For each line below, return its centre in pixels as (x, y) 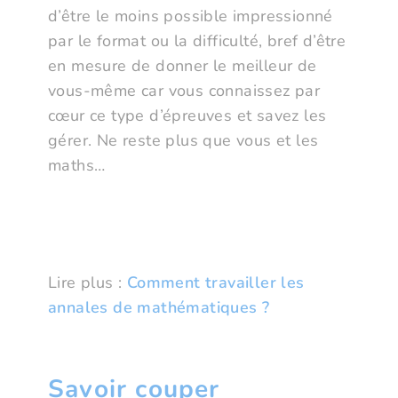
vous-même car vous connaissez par (184, 91)
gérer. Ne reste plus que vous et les (183, 141)
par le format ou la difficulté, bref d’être (197, 41)
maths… (77, 166)
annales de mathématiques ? (161, 308)
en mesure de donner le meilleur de (183, 66)
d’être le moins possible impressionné (191, 16)
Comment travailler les (215, 283)
